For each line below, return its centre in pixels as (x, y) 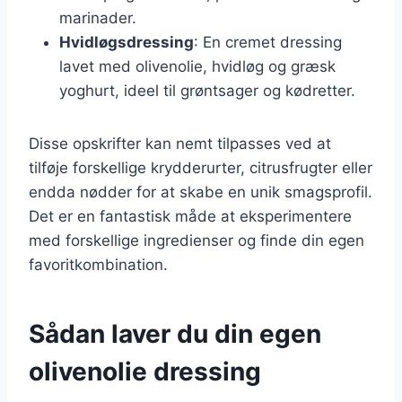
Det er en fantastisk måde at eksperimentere (190, 216)
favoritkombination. (98, 264)
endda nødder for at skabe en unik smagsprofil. (201, 192)
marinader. (98, 17)
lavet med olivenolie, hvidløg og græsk (197, 66)
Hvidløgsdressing (127, 42)
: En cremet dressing (268, 42)
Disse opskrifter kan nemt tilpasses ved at (180, 143)
